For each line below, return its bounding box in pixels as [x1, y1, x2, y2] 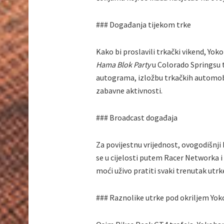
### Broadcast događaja [96, 112, 177, 123]
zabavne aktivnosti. [96, 85, 162, 96]
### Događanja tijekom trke [96, 19, 191, 30]
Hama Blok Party [96, 59, 150, 70]
